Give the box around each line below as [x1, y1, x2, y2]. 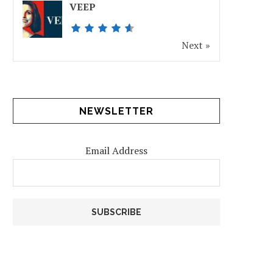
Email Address [85, 144, 147, 157]
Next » [182, 38, 210, 52]
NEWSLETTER [79, 105, 154, 117]
